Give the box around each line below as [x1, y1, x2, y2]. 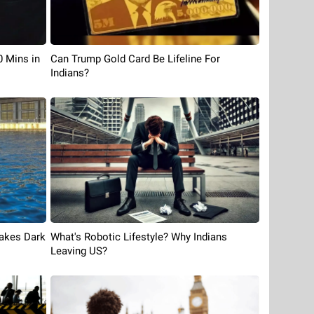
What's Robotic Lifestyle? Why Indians [50, 230, 227, 243]
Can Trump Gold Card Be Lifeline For [50, 53, 220, 66]
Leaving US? [50, 244, 107, 257]
